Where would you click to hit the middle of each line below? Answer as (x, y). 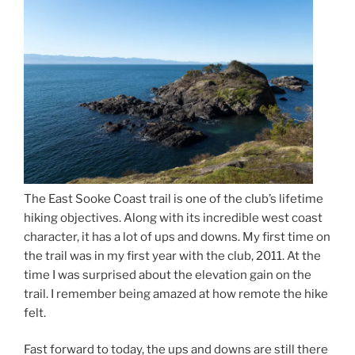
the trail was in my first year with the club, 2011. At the (172, 256)
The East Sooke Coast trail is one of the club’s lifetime (174, 198)
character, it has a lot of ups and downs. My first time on (177, 237)
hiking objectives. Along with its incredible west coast (173, 218)
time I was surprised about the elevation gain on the (168, 275)
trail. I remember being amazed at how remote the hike (176, 294)
